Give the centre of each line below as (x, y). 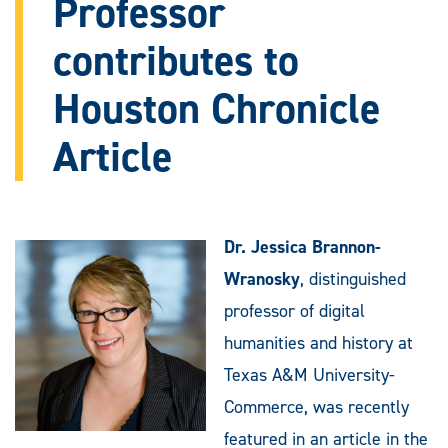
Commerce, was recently (316, 406)
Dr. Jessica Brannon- (302, 246)
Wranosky (262, 278)
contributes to (176, 60)
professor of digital (294, 310)
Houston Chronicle (216, 108)
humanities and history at (318, 342)
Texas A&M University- (309, 374)
